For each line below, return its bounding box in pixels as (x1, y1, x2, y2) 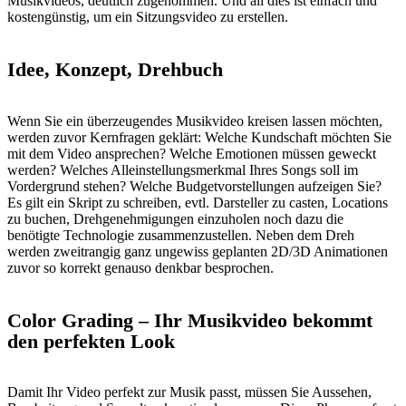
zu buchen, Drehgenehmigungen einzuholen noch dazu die (7, 210, 343, 227)
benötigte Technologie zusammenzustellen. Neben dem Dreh (7, 227, 354, 243)
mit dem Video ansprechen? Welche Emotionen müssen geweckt (7, 145, 376, 161)
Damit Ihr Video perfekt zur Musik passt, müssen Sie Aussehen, (7, 384, 372, 401)
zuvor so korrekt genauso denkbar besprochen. (7, 259, 274, 275)
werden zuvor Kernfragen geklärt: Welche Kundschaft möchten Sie (7, 129, 391, 145)
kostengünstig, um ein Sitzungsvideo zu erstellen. (7, 9, 288, 25)
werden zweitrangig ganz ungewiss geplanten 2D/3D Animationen (7, 243, 388, 259)
